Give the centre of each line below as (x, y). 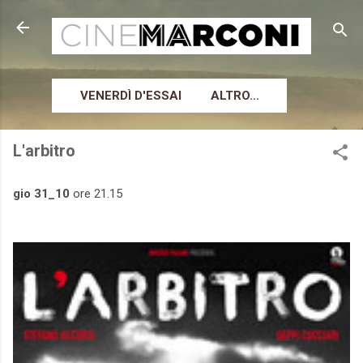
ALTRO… (235, 96)
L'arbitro (44, 151)
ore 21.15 (96, 193)
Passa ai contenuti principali (181, 20)
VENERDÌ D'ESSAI (130, 96)
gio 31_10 (41, 193)
